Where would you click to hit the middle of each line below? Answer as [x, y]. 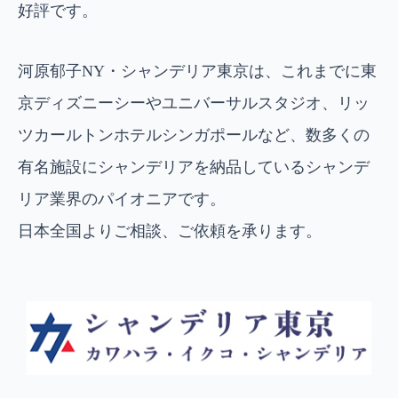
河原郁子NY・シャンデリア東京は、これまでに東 [197, 71]
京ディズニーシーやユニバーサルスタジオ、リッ [193, 103]
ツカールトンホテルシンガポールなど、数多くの [193, 135]
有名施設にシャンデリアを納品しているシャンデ [193, 167]
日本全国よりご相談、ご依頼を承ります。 [169, 231]
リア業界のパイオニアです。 [121, 199]
